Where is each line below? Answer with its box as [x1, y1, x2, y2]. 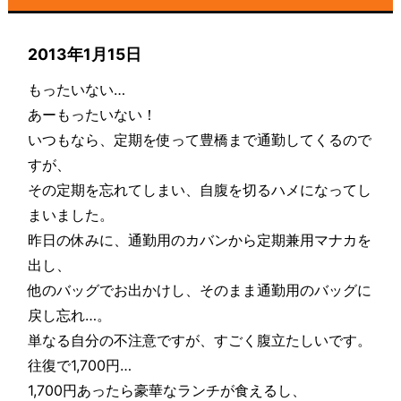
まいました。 [28, 206, 115, 225]
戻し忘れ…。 [28, 306, 112, 325]
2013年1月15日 [28, 45, 142, 64]
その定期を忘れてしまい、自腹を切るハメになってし [28, 181, 372, 200]
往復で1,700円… [28, 356, 132, 375]
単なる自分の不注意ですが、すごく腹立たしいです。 [28, 331, 372, 350]
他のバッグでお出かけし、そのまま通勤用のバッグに [28, 281, 372, 300]
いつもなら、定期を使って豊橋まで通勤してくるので [28, 131, 372, 149]
